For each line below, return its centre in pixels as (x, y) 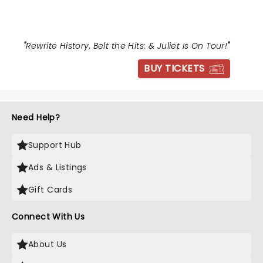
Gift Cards (50, 190)
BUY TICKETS (174, 68)
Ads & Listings (58, 167)
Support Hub (55, 145)
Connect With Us (48, 217)
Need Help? (36, 117)
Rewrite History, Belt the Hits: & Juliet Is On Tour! (127, 46)
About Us (48, 244)
